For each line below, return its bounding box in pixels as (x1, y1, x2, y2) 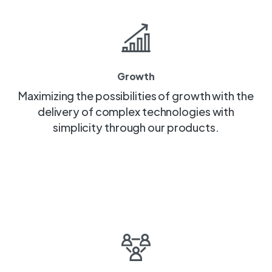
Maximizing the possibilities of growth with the (18, 88, 254, 103)
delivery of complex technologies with (37, 104, 235, 118)
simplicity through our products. (53, 120, 219, 134)
